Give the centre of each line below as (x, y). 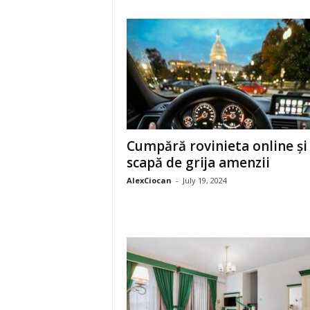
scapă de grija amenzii (198, 163)
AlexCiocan (149, 180)
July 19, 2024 (204, 180)
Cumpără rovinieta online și (217, 146)
